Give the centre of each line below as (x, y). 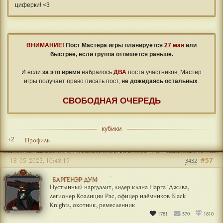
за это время (61, 72)
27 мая (174, 45)
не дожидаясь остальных (160, 81)
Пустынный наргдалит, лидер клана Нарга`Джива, (119, 186)
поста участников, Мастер (164, 72)
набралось (97, 72)
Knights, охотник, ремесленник (93, 204)
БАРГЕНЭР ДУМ (75, 179)
